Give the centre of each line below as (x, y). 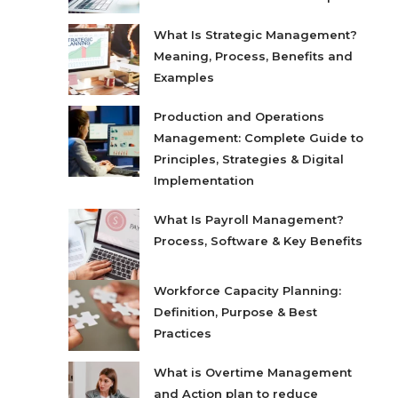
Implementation (204, 181)
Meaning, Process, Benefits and (254, 56)
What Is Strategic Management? (256, 35)
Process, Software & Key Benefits (259, 241)
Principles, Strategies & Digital (249, 159)
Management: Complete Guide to (259, 138)
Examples (184, 78)
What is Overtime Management (253, 373)
